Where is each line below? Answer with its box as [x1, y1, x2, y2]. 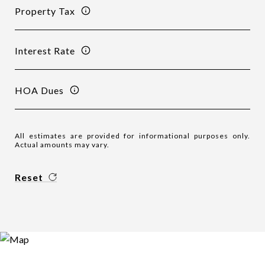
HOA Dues [15, 84, 64, 96]
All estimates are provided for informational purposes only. [15, 131, 250, 140]
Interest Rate [15, 44, 75, 56]
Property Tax [15, 5, 75, 17]
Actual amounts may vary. [15, 140, 109, 149]
